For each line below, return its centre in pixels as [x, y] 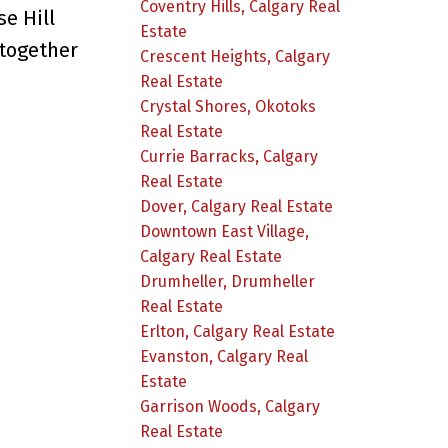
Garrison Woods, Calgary [230, 406]
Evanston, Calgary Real [224, 356]
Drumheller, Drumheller [228, 281]
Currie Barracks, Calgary [229, 156]
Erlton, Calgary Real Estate [238, 331]
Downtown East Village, [225, 231]
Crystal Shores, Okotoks [228, 106]
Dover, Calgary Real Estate [237, 206]
